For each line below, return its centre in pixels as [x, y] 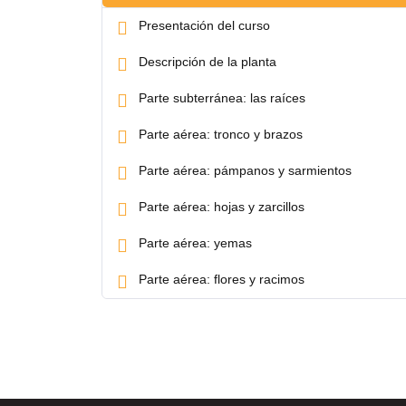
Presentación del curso [204, 25]
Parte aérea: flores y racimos [222, 279]
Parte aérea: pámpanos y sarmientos [245, 170]
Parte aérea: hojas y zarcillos [222, 206]
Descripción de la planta [208, 61]
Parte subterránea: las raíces [222, 97]
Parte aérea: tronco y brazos [221, 134]
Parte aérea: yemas [195, 242]
